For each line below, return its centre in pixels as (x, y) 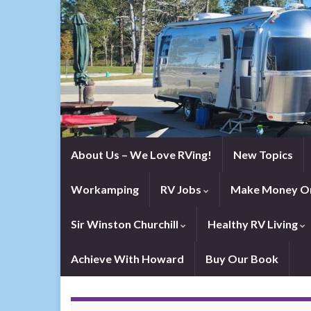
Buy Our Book (242, 259)
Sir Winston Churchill (126, 224)
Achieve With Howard (127, 259)
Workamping (105, 189)
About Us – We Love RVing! (141, 154)
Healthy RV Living (254, 224)
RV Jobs (182, 189)
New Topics (263, 154)
